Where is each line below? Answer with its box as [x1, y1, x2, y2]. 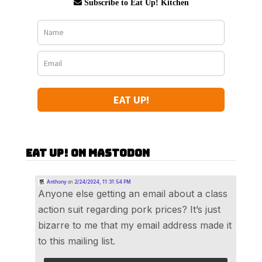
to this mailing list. [38, 235, 115, 247]
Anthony [45, 178, 67, 185]
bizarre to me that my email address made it [38, 219, 232, 231]
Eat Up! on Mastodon [26, 146, 150, 160]
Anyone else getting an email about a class [38, 187, 227, 199]
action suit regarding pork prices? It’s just [38, 203, 220, 215]
